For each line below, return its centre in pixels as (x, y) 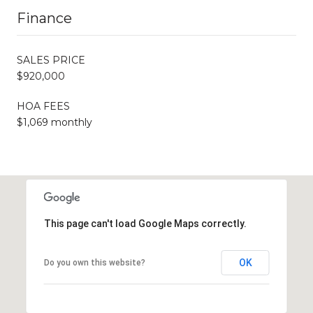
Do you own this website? (94, 262)
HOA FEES (43, 106)
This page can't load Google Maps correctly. (145, 223)
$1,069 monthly (54, 122)
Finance (44, 18)
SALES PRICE (51, 60)
